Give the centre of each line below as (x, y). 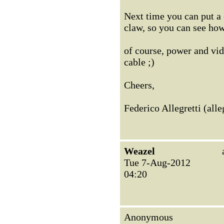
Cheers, (139, 85)
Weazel (139, 151)
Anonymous (148, 217)
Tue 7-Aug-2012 (157, 162)
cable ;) (139, 62)
